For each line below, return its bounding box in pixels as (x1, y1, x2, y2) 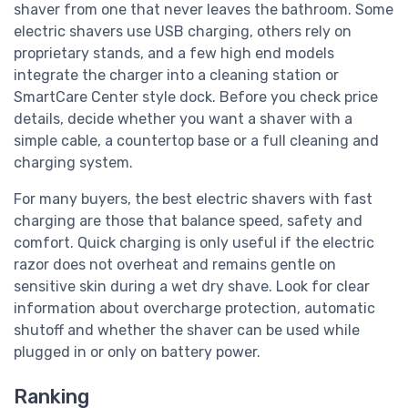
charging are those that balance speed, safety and (14, 211, 362, 229)
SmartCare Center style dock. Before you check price (14, 87, 378, 106)
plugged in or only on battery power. (14, 342, 260, 361)
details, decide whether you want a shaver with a (14, 109, 352, 127)
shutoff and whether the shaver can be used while (14, 321, 360, 339)
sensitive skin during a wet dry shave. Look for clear (14, 277, 370, 295)
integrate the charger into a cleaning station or (14, 66, 339, 84)
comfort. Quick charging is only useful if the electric (14, 233, 374, 251)
